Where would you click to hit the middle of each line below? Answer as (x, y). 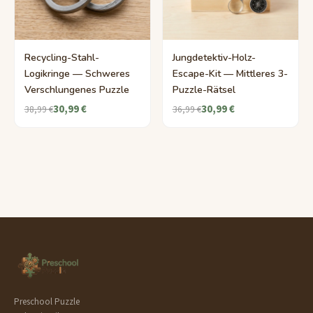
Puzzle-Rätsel (204, 89)
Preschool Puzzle (47, 302)
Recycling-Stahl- (61, 57)
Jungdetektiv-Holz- (214, 57)
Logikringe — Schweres (77, 73)
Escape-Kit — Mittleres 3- (230, 73)
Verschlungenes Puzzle (77, 89)
